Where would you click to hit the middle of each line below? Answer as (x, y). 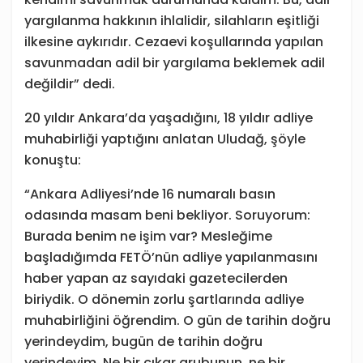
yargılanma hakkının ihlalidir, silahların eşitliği (172, 21)
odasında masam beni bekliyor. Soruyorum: (167, 216)
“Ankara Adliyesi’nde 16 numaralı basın (150, 194)
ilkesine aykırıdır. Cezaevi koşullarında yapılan (174, 42)
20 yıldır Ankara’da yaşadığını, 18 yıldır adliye (169, 118)
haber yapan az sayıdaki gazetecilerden (156, 279)
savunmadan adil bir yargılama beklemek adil (175, 63)
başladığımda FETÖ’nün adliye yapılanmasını (171, 258)
